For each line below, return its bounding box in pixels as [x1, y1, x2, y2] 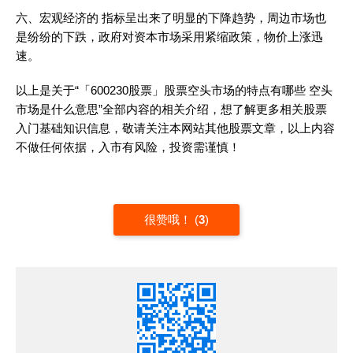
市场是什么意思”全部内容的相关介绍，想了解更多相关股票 [16, 102, 327, 116]
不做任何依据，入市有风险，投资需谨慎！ [16, 140, 240, 154]
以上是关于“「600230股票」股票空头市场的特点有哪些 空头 [16, 84, 333, 97]
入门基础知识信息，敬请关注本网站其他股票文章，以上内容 [16, 121, 335, 135]
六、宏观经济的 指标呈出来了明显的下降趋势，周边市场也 [16, 11, 326, 24]
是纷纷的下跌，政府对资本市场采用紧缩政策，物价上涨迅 [16, 30, 323, 43]
